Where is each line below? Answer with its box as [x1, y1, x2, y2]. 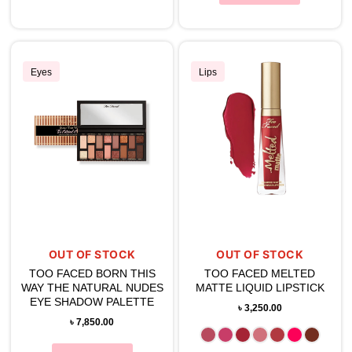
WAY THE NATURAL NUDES [20, 281, 163, 295]
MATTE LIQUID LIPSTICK [195, 281, 324, 295]
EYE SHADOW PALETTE [30, 295, 155, 309]
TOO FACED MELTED [204, 267, 316, 280]
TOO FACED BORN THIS [28, 267, 156, 280]
